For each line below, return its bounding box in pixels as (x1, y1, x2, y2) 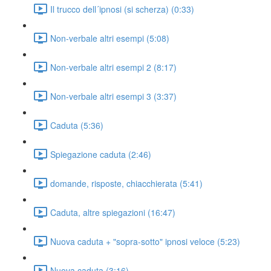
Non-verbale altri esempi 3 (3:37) (50, 90, 177, 102)
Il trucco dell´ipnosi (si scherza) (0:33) (50, 2, 194, 15)
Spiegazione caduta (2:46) (50, 148, 151, 160)
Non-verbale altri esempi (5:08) (50, 31, 169, 44)
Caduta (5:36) (50, 119, 103, 131)
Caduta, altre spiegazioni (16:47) (50, 206, 175, 218)
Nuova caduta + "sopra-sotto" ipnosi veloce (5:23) (50, 235, 240, 247)
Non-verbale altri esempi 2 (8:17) (50, 60, 177, 73)
